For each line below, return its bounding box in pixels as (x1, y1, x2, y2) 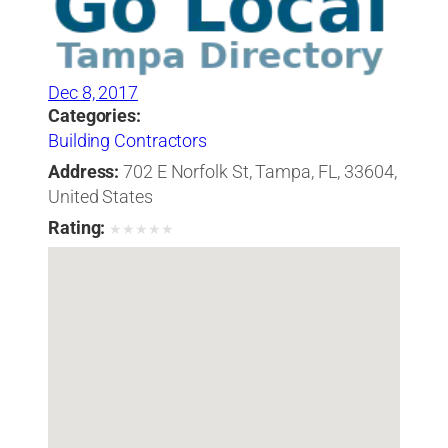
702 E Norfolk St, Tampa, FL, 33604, (123, 160, 397, 183)
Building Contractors (48, 129, 207, 152)
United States (48, 185, 153, 208)
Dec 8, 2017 (48, 81, 138, 104)
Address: (48, 160, 120, 183)
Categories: (48, 104, 141, 127)
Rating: (48, 216, 106, 239)
